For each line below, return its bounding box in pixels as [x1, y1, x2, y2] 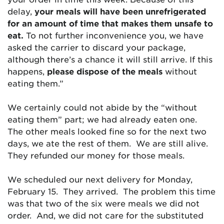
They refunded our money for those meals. [7, 150, 184, 160]
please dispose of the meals [47, 66, 162, 76]
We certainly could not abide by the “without [7, 102, 197, 112]
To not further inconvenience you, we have [23, 30, 203, 40]
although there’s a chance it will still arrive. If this [7, 54, 212, 64]
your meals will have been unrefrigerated [34, 6, 206, 16]
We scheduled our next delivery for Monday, [7, 174, 192, 184]
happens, [7, 66, 47, 76]
